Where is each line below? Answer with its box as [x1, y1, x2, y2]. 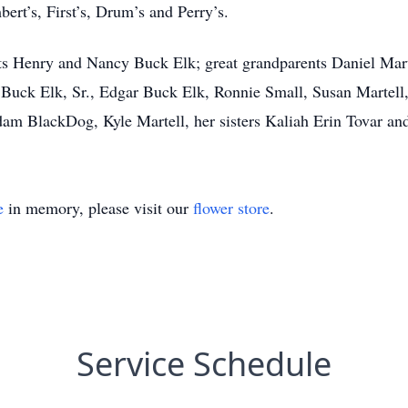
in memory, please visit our [4, 197, 193, 219]
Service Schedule [76, 342, 331, 386]
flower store [193, 197, 270, 219]
